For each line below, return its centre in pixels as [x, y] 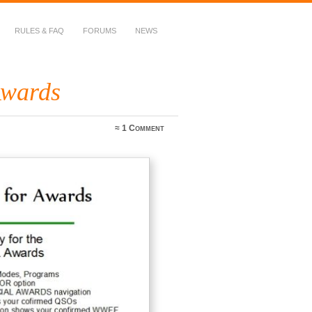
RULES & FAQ [39, 31]
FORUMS [100, 31]
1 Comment [143, 128]
